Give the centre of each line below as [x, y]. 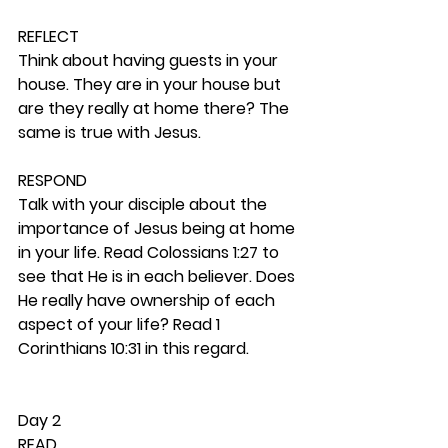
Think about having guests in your [150, 60]
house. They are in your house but [151, 84]
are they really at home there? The [155, 108]
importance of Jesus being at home [158, 228]
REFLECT [48, 36]
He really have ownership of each [148, 300]
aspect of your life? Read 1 [121, 324]
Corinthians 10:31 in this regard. [135, 348]
